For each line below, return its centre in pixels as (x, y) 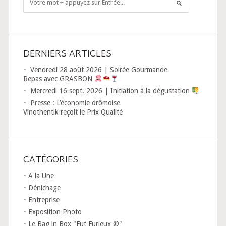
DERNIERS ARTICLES (67, 54)
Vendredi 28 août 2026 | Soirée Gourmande (99, 69)
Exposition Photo (55, 212)
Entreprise (44, 200)
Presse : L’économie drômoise (75, 103)
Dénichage (44, 187)
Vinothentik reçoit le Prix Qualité (73, 112)
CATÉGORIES (50, 160)
